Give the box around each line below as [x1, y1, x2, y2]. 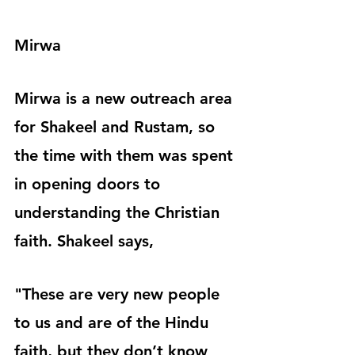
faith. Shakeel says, [14, 231, 154, 251]
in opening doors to [14, 174, 165, 194]
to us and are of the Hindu [14, 313, 213, 333]
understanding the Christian [14, 203, 224, 223]
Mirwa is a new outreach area [14, 89, 237, 109]
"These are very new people [14, 284, 224, 304]
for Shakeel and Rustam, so [14, 117, 219, 137]
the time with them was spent [14, 146, 238, 166]
